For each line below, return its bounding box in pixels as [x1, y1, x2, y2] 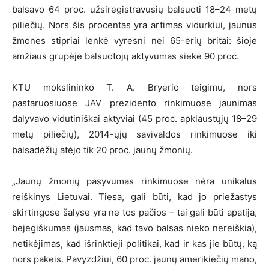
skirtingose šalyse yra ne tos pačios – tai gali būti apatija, [12, 207, 257, 219]
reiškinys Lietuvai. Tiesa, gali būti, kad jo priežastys [12, 191, 257, 203]
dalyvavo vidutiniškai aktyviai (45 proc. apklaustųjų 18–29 [12, 113, 257, 125]
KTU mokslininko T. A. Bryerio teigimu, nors [12, 82, 257, 94]
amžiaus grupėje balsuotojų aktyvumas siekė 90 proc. [12, 50, 239, 62]
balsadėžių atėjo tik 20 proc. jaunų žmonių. [12, 144, 193, 156]
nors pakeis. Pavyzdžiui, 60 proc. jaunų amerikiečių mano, [12, 253, 257, 265]
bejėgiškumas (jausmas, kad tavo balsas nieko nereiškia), [12, 222, 257, 234]
